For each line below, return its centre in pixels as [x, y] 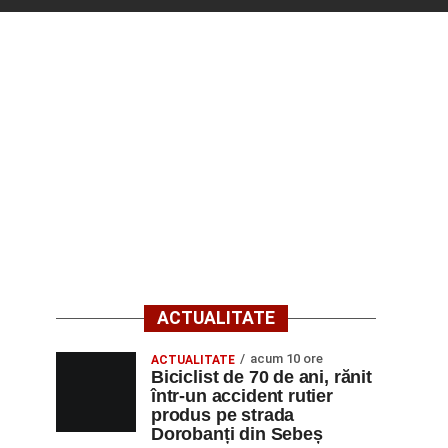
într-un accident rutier [242, 396]
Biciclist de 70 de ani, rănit [261, 377]
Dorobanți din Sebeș [237, 434]
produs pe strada [223, 415]
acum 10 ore [286, 358]
